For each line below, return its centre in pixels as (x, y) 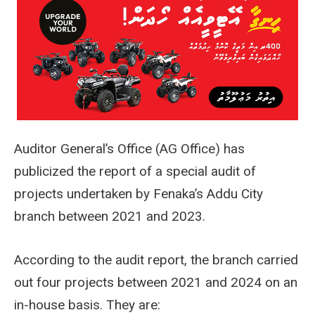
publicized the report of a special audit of (135, 172)
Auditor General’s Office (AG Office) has (129, 149)
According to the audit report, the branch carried (156, 260)
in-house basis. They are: (87, 305)
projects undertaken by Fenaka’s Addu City (139, 194)
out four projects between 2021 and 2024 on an (156, 283)
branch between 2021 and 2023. (110, 217)
